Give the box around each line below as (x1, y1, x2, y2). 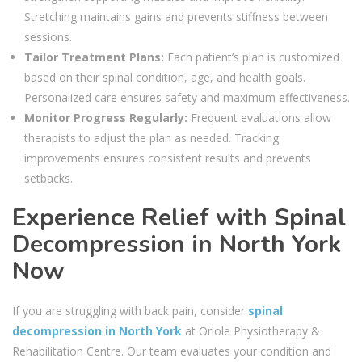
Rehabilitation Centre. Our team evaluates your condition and (12, 343, 331, 359)
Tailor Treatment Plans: (24, 48, 164, 65)
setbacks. (24, 170, 73, 186)
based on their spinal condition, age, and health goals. (24, 69, 305, 85)
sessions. (24, 28, 72, 44)
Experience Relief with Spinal (12, 200, 346, 234)
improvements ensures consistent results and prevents (24, 149, 311, 166)
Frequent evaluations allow (187, 109, 331, 125)
